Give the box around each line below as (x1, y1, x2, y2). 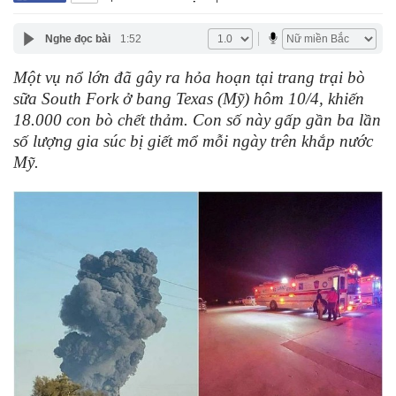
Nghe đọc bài (44, 32, 110, 45)
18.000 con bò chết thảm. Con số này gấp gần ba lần (13, 110, 381, 129)
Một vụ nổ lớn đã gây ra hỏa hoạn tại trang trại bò (13, 68, 365, 87)
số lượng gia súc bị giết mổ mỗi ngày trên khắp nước (13, 132, 373, 150)
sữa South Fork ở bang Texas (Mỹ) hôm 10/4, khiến (13, 89, 364, 108)
